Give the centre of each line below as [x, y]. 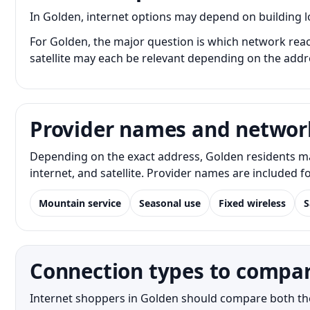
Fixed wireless [252, 203]
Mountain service [80, 203]
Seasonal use [170, 203]
